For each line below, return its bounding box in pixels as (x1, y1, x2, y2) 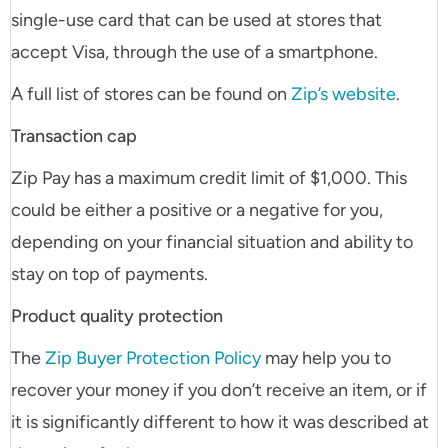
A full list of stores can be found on (11, 83, 291, 106)
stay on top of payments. (11, 263, 208, 286)
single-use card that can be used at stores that (11, 9, 382, 32)
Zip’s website (291, 83, 396, 106)
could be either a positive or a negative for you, (11, 199, 383, 222)
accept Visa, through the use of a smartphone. (11, 41, 378, 64)
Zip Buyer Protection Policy (45, 347, 261, 370)
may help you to (261, 347, 391, 370)
